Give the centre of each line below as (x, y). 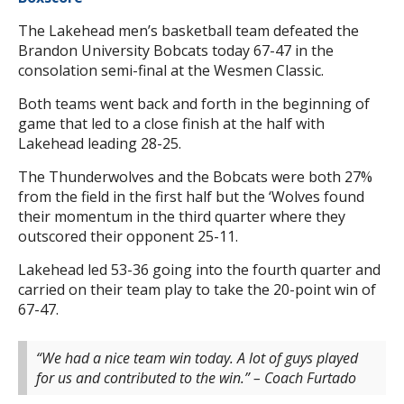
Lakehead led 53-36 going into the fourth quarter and (199, 270)
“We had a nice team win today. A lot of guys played (197, 358)
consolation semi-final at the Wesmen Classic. (171, 71)
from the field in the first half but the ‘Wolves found (191, 197)
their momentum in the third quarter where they (182, 217)
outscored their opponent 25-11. (128, 237)
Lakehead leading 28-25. (100, 144)
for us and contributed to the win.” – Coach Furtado (196, 378)
